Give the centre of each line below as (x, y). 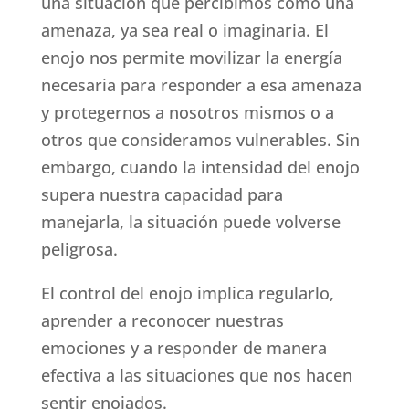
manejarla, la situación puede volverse (190, 222)
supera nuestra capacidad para (162, 195)
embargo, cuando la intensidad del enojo (200, 168)
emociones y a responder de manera (184, 348)
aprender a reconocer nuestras (162, 321)
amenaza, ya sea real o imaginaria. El (184, 31)
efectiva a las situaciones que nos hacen (196, 376)
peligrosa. (79, 250)
